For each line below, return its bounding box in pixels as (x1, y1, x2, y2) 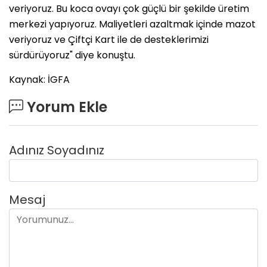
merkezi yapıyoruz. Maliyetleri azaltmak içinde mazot (9, 17, 256, 31)
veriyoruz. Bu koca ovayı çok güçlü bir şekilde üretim (9, 1, 249, 15)
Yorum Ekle (23, 97, 107, 117)
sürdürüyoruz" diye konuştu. (9, 48, 135, 62)
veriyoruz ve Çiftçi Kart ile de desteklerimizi (9, 32, 209, 46)
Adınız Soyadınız (9, 141, 104, 159)
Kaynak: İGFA (9, 72, 70, 86)
